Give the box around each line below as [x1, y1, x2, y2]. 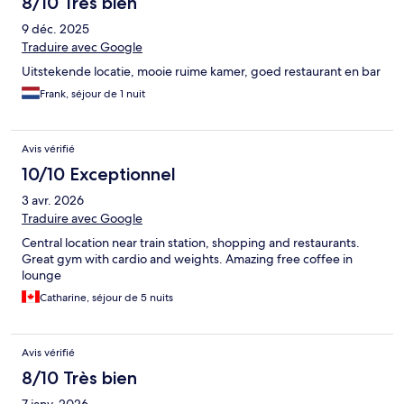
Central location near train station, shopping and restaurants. [22, 234, 360, 252]
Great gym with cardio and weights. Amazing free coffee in [22, 251, 353, 268]
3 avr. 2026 [22, 192, 84, 209]
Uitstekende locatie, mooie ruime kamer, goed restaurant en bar [22, 63, 381, 80]
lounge [22, 267, 61, 284]
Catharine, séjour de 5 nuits [40, 290, 173, 306]
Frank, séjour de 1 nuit [40, 87, 145, 102]
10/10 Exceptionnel [22, 163, 176, 186]
